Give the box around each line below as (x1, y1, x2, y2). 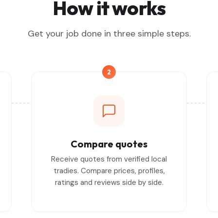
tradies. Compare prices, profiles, (53, 165, 165, 176)
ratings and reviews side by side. (54, 177, 163, 187)
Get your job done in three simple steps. (27, 27, 191, 39)
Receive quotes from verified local (51, 154, 167, 164)
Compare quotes (71, 137, 147, 150)
